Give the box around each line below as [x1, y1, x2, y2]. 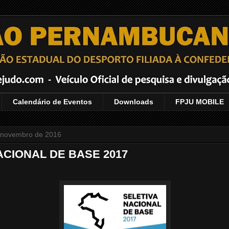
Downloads [114, 98, 153, 106]
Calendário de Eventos [13, 98, 92, 106]
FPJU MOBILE [175, 98, 224, 106]
